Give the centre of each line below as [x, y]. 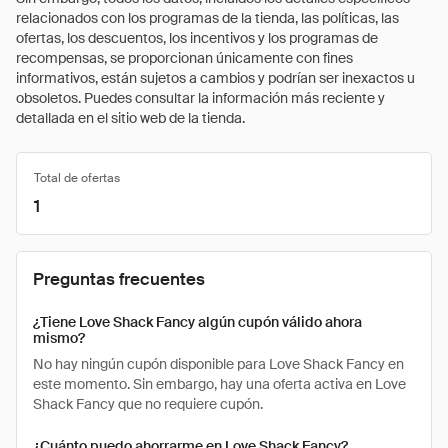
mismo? [59, 338]
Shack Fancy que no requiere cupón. [148, 404]
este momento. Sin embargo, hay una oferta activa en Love [219, 384]
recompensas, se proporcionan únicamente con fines [184, 58]
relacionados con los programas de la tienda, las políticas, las [207, 18]
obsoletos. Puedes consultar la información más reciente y [200, 98]
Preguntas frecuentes [119, 279]
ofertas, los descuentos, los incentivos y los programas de [197, 38]
